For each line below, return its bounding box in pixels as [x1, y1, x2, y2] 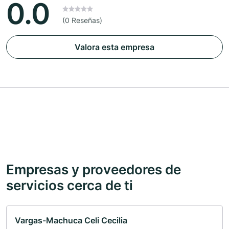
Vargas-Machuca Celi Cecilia [15, 215, 127, 226]
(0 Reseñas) [62, 16, 102, 25]
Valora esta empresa [75, 42, 154, 53]
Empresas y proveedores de [6, 161, 181, 178]
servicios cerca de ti [6, 177, 133, 194]
